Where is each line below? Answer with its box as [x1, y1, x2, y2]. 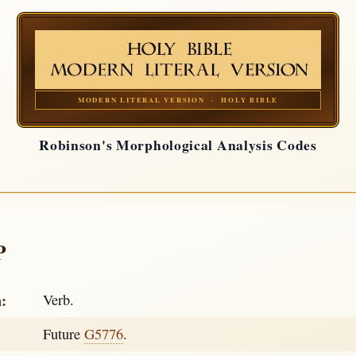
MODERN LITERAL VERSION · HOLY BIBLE [77, 94, 279, 105]
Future [42, 324, 84, 344]
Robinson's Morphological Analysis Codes [39, 133, 317, 155]
